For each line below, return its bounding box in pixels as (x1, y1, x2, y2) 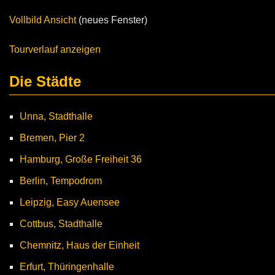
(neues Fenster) (76, 15, 147, 25)
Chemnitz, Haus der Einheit (20, 240, 139, 250)
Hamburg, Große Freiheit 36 (20, 154, 142, 165)
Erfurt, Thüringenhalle (20, 261, 114, 272)
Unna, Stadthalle (20, 111, 93, 122)
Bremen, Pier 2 (20, 133, 85, 143)
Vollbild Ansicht (9, 15, 76, 25)
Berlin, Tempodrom (20, 176, 102, 186)
